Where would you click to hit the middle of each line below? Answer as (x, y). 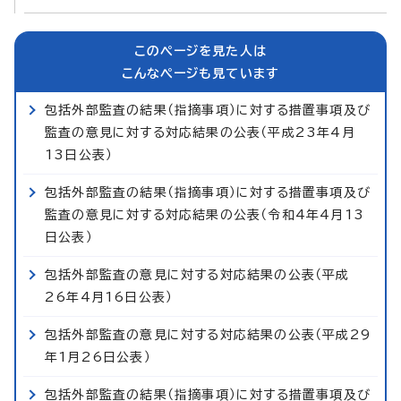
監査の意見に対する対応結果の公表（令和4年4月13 (205, 214)
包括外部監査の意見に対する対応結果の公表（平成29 (208, 334)
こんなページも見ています (200, 73)
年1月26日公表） (98, 357)
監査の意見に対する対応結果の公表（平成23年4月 (200, 132)
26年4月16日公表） (109, 297)
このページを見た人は (200, 51)
